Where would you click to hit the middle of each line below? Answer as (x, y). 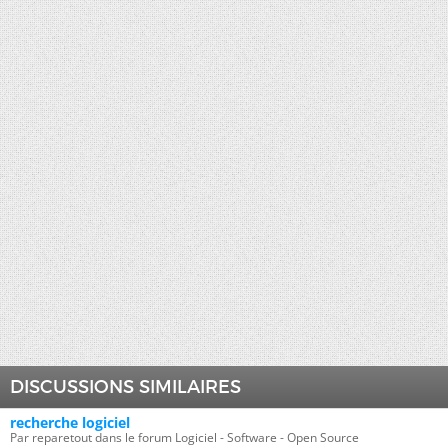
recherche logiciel (70, 422)
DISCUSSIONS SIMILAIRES (125, 387)
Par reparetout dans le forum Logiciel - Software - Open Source (184, 437)
